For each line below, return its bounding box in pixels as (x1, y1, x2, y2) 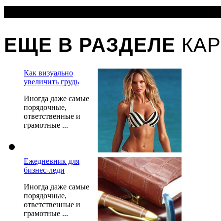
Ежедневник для (24, 157, 79, 166)
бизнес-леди (24, 166, 65, 175)
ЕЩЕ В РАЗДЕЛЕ (4, 29, 182, 58)
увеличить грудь (24, 77, 79, 86)
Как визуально (24, 69, 73, 77)
